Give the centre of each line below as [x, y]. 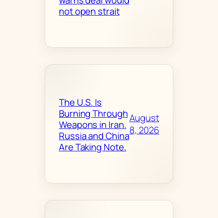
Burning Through [93, 114]
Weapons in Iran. [93, 125]
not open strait [89, 11]
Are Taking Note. [93, 147]
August [144, 118]
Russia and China [94, 136]
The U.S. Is [80, 102]
